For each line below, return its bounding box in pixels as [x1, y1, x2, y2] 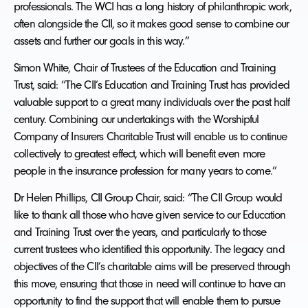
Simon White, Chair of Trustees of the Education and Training [14, 60, 276, 74]
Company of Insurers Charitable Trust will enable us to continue [14, 129, 287, 143]
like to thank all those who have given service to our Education [14, 208, 286, 222]
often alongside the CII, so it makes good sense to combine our [14, 16, 289, 30]
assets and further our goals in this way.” [14, 33, 189, 47]
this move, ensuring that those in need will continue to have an [14, 276, 286, 291]
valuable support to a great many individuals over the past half [14, 94, 290, 109]
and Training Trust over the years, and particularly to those [14, 225, 267, 239]
